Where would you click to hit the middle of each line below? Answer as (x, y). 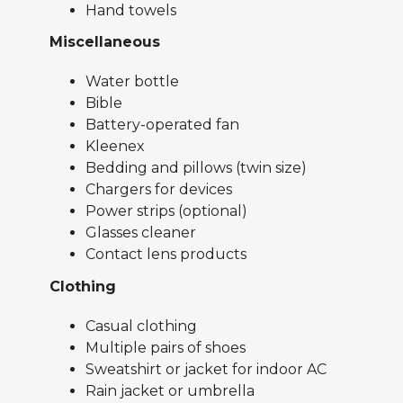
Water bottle (132, 82)
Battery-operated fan (162, 125)
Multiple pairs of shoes (166, 347)
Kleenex (115, 147)
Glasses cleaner (141, 233)
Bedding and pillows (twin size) (196, 168)
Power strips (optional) (166, 211)
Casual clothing (141, 326)
